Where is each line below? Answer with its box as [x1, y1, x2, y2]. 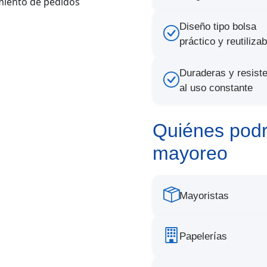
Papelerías [179, 230, 227, 242]
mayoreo [153, 142, 228, 164]
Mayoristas [179, 190, 229, 201]
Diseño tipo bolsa [179, 21, 256, 32]
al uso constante [179, 82, 253, 94]
